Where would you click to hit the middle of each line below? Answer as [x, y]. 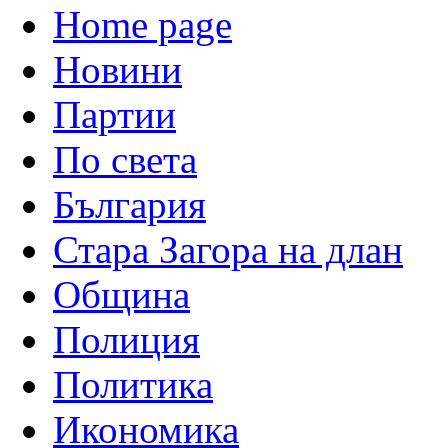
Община [121, 294]
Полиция [126, 339]
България [129, 204]
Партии [114, 114]
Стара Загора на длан [228, 249]
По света [125, 159]
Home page [142, 24]
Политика [133, 384]
